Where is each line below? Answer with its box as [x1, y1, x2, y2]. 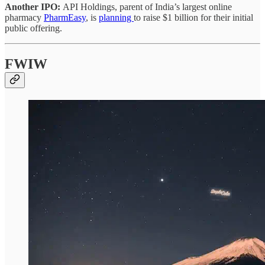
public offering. [5, 22, 62, 33]
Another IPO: [5, 1, 63, 12]
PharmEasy [44, 12, 86, 22]
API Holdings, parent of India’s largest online [63, 1, 232, 12]
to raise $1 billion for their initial [134, 12, 253, 22]
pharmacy [5, 12, 44, 22]
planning [99, 12, 134, 22]
